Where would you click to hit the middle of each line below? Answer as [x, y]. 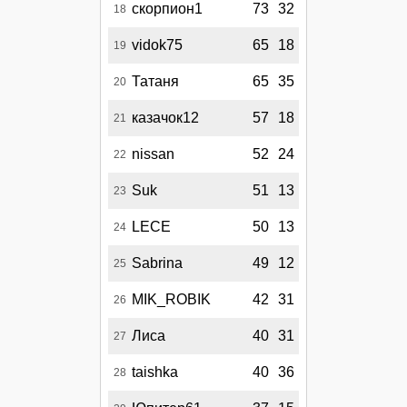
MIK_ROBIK [171, 300]
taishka [155, 372]
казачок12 [165, 118]
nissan [153, 154]
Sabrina [157, 263]
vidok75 [157, 45]
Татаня [155, 82]
